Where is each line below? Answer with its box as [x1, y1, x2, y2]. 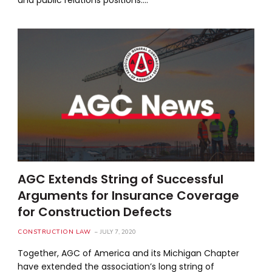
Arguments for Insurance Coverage [18, 186, 240, 204]
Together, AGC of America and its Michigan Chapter [18, 246, 240, 259]
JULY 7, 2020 [100, 227, 137, 236]
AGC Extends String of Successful [18, 170, 224, 188]
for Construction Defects [18, 203, 172, 220]
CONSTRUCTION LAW [18, 227, 91, 236]
